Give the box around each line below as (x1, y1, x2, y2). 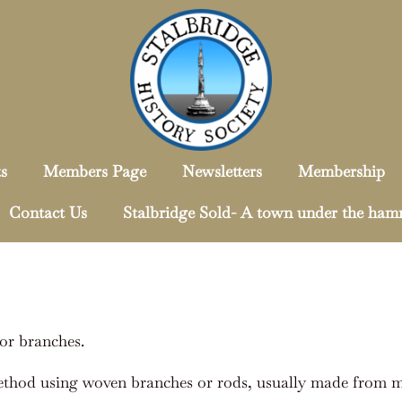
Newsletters (182, 161, 262, 182)
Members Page (43, 161, 146, 182)
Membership (298, 161, 385, 182)
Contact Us (9, 202, 87, 223)
